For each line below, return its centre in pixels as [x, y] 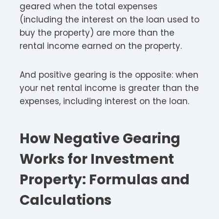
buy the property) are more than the [97, 33]
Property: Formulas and [105, 179]
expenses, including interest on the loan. [106, 101]
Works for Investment [97, 159]
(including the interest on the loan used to [109, 19]
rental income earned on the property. [101, 46]
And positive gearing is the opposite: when [109, 75]
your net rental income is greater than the [109, 88]
